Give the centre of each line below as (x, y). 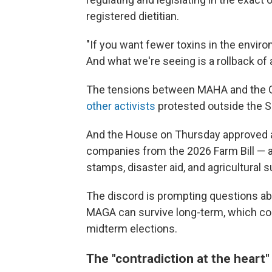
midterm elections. (132, 229)
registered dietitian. (133, 16)
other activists (121, 106)
